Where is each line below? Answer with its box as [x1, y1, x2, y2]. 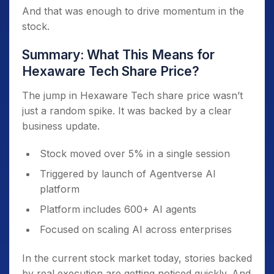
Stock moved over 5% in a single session [40, 147, 230, 160]
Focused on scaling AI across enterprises [40, 223, 232, 236]
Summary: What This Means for [22, 47, 215, 63]
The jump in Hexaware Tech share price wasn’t [22, 89, 243, 102]
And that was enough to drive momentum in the [22, 5, 244, 18]
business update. [22, 120, 100, 133]
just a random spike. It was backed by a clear [22, 105, 232, 117]
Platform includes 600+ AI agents [40, 203, 196, 216]
